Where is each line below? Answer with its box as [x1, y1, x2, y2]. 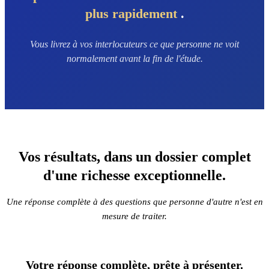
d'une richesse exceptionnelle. [43, 168, 226, 183]
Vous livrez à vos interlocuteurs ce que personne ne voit [30, 39, 239, 49]
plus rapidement [85, 6, 181, 21]
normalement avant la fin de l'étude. [66, 53, 203, 64]
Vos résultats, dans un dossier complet [18, 149, 251, 165]
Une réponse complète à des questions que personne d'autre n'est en [6, 197, 263, 207]
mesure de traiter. [102, 211, 167, 221]
